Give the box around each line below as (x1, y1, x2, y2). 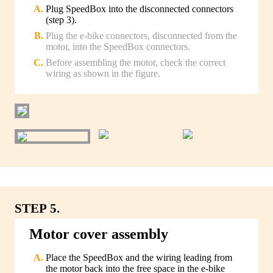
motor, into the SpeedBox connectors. (46, 41, 190, 52)
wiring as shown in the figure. (46, 68, 160, 79)
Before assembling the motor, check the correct (46, 57, 225, 68)
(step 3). (46, 14, 77, 25)
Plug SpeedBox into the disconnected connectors (46, 3, 233, 14)
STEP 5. (15, 200, 60, 215)
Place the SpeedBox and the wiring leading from (46, 252, 232, 263)
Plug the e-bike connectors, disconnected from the (46, 30, 237, 41)
